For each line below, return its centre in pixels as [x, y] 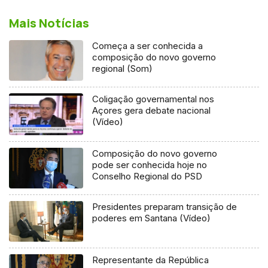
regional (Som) [123, 68]
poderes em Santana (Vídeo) [152, 218]
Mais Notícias [49, 23]
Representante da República [151, 260]
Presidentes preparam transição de [165, 206]
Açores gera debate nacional [152, 110]
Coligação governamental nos [153, 99]
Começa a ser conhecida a [148, 45]
